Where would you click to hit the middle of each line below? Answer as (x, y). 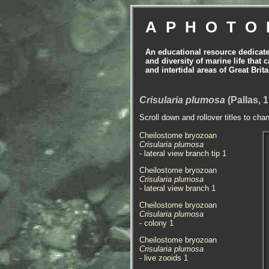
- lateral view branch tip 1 (183, 153)
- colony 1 (156, 223)
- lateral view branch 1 (177, 188)
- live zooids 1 (164, 258)
